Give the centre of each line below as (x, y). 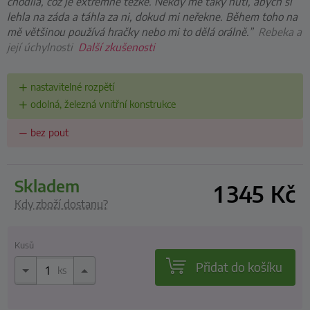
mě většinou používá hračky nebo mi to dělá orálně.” (130, 31)
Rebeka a (280, 31)
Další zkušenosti (117, 46)
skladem (52, 185)
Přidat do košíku (239, 267)
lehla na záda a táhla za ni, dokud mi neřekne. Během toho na (152, 16)
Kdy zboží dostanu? (62, 204)
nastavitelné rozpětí (72, 87)
